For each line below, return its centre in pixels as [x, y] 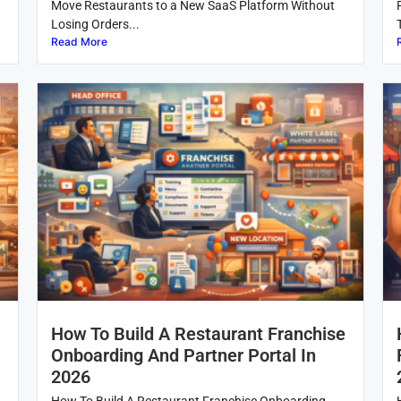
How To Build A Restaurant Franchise [198, 334]
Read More [79, 42]
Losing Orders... [95, 25]
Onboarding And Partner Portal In [183, 356]
